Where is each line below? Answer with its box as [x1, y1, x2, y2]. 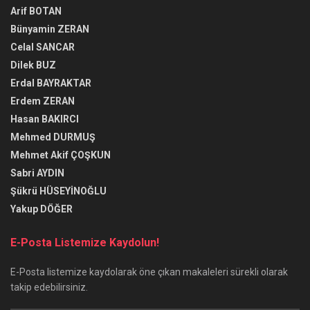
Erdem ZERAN [10, 95, 75, 107]
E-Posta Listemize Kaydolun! [10, 235, 159, 249]
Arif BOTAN [10, 5, 62, 17]
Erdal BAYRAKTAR [10, 77, 91, 89]
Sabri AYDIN [10, 167, 64, 179]
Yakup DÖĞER [10, 203, 73, 215]
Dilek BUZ [10, 59, 56, 71]
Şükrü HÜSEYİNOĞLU [10, 185, 107, 197]
